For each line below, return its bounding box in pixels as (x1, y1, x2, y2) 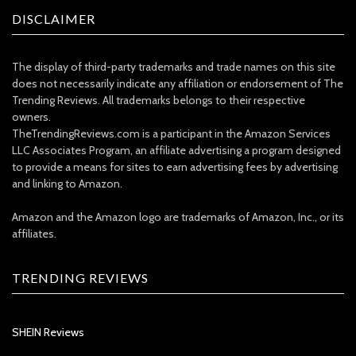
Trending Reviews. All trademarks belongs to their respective (12, 93, 305, 108)
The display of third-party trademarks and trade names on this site (12, 60, 335, 75)
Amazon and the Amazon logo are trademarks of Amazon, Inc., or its (12, 210, 344, 225)
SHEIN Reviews (12, 325, 84, 340)
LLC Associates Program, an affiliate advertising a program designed (12, 143, 341, 158)
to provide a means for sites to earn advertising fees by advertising (12, 160, 338, 175)
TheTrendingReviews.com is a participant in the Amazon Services (12, 126, 331, 141)
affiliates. (12, 226, 56, 242)
